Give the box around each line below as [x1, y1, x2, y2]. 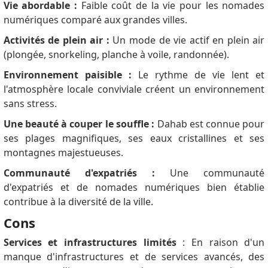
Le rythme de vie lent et [131, 68, 265, 82]
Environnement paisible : [3, 68, 132, 82]
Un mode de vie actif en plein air [109, 33, 265, 47]
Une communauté [155, 166, 265, 180]
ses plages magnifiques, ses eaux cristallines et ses [3, 132, 265, 145]
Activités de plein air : [3, 33, 109, 47]
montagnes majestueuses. [3, 146, 123, 160]
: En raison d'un [176, 236, 265, 249]
